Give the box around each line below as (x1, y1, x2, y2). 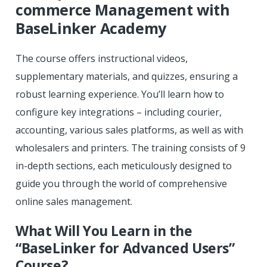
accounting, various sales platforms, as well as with (15, 123, 243, 136)
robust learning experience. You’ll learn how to (15, 87, 224, 101)
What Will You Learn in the (15, 221, 193, 240)
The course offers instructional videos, (15, 51, 188, 65)
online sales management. (15, 194, 132, 208)
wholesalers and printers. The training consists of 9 (15, 141, 246, 154)
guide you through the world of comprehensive (15, 176, 227, 190)
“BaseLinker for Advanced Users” (15, 238, 235, 257)
